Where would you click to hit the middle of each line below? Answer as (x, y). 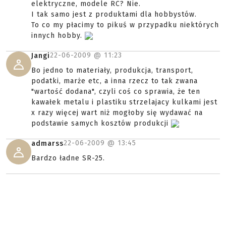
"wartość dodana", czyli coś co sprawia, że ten (116, 92)
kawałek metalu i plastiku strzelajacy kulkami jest (124, 102)
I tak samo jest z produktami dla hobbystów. (114, 14)
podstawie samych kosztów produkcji (101, 123)
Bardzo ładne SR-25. (68, 158)
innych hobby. (58, 36)
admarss (47, 144)
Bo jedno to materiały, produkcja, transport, (112, 70)
